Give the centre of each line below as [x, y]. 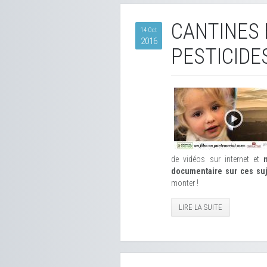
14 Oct [149, 30]
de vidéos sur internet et [218, 159]
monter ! [185, 183]
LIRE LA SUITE [201, 207]
